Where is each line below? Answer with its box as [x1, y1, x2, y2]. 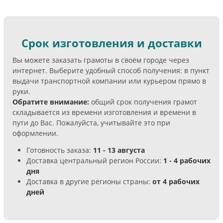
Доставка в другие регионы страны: [26, 176, 152, 186]
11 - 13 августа [93, 145, 145, 155]
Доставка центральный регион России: [26, 155, 163, 165]
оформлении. [12, 128, 58, 138]
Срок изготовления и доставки [21, 35, 202, 51]
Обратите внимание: [12, 97, 89, 107]
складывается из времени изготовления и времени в [12, 108, 196, 117]
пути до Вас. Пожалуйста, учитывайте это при [12, 118, 170, 128]
